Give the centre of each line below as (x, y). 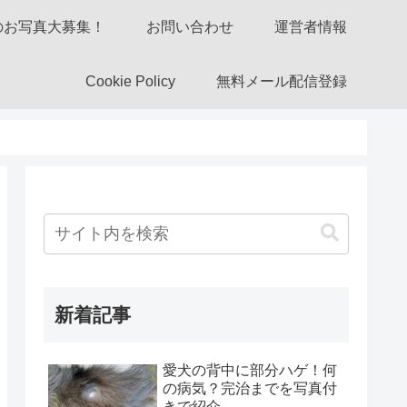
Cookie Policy (130, 81)
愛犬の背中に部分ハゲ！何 (250, 370)
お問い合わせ (189, 27)
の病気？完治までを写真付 (250, 388)
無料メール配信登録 (281, 81)
